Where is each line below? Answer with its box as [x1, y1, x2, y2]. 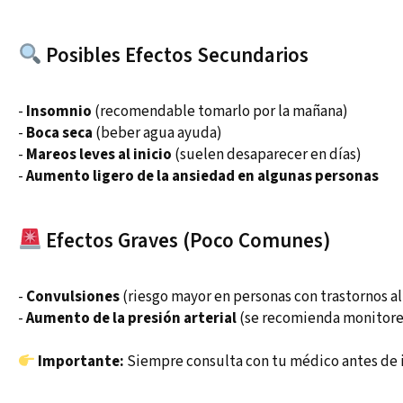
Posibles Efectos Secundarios [41, 40, 309, 71]
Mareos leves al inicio [26, 144, 172, 166]
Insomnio [26, 101, 92, 123]
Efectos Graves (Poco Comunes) [41, 226, 331, 256]
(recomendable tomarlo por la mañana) [92, 101, 348, 123]
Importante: [38, 351, 125, 373]
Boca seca [26, 122, 93, 145]
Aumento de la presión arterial [26, 308, 237, 330]
